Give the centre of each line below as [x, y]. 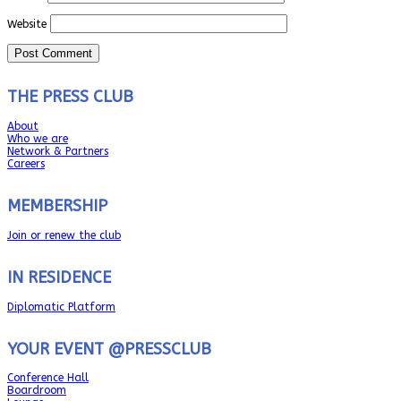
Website [27, 24]
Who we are [38, 138]
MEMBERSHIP [57, 205]
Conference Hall [48, 378]
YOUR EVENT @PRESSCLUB [109, 349]
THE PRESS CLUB [70, 96]
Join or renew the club [64, 235]
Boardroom [37, 391]
